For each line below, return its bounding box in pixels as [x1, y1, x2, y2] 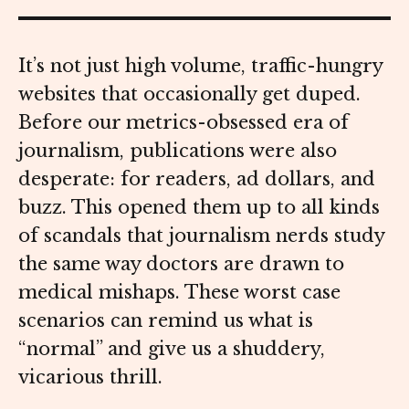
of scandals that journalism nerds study [18, 225, 384, 247]
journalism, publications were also [18, 140, 337, 163]
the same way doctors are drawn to [18, 253, 344, 276]
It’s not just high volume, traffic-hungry [18, 55, 383, 78]
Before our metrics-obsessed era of [18, 111, 349, 134]
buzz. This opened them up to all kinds [18, 196, 380, 219]
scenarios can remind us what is [18, 309, 313, 332]
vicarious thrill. [18, 366, 168, 389]
